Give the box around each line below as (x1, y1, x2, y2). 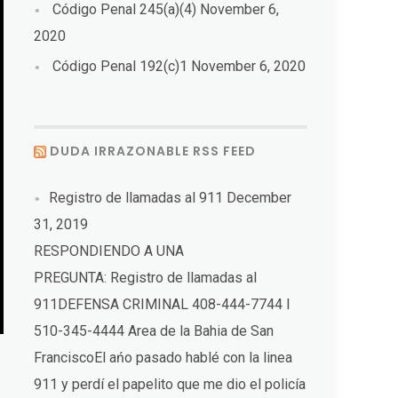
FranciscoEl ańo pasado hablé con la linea (34, 348, 293, 366)
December (227, 188, 292, 206)
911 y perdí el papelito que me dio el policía (34, 375, 306, 393)
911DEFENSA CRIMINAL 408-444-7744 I (34, 295, 291, 313)
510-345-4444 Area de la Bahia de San (34, 322, 275, 339)
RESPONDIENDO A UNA (34, 242, 185, 259)
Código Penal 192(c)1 (52, 57, 188, 75)
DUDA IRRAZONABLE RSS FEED (50, 141, 257, 160)
